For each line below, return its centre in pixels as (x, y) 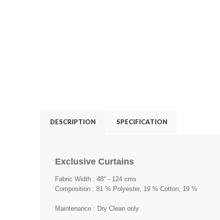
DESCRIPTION (73, 122)
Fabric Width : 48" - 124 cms (96, 179)
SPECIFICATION (142, 122)
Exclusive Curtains (95, 161)
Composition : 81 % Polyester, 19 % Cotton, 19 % (126, 189)
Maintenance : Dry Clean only (98, 208)
